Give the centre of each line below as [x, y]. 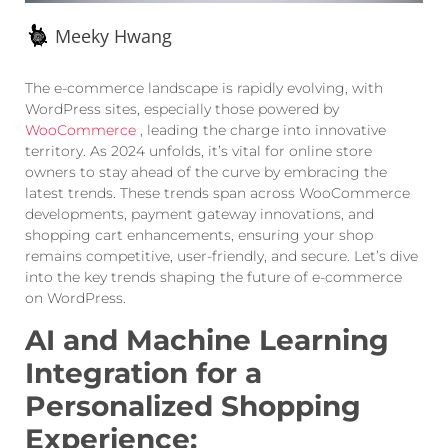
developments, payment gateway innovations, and [199, 214]
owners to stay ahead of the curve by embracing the [206, 172]
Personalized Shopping [193, 405]
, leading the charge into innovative [261, 130]
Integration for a [143, 372]
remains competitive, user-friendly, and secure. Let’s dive [221, 256]
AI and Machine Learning [207, 339]
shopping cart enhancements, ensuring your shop [199, 235]
